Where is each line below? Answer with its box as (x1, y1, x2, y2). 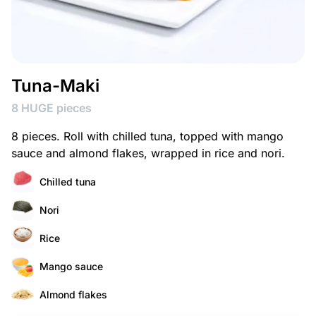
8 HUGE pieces (11, 101, 92, 115)
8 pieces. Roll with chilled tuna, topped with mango (11, 129, 284, 143)
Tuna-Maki (11, 75, 99, 96)
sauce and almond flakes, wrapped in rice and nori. (11, 146, 285, 160)
